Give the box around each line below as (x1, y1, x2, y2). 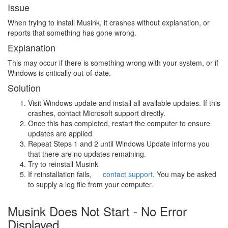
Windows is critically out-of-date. (8, 67, 111, 78)
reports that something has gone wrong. (8, 27, 136, 38)
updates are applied (28, 128, 92, 138)
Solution (8, 80, 41, 94)
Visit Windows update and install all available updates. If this (28, 97, 220, 108)
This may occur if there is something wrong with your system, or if (8, 57, 218, 68)
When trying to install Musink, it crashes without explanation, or (8, 17, 210, 27)
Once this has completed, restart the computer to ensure (28, 118, 210, 128)
